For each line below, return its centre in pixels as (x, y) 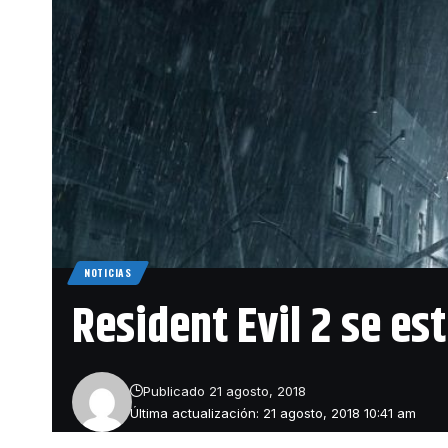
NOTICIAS (108, 272)
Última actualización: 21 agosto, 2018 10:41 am (273, 412)
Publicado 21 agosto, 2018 (225, 390)
